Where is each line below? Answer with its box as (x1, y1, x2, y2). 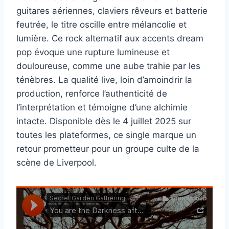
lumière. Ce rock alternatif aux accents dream (16, 33, 203, 44)
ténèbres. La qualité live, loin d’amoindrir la (16, 75, 192, 85)
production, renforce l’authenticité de (16, 88, 167, 99)
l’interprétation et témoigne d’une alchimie (16, 102, 188, 113)
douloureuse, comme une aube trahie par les (16, 61, 200, 72)
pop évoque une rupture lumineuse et (16, 47, 170, 58)
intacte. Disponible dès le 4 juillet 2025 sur (16, 116, 191, 127)
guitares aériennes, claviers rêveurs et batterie (16, 6, 208, 16)
